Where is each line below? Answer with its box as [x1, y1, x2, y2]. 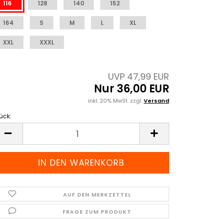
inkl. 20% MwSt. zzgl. [88, 97, 144, 105]
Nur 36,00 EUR [94, 81, 169, 96]
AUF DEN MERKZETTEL [63, 191, 131, 198]
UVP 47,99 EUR [108, 70, 169, 83]
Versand [144, 97, 169, 105]
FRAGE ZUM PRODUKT [62, 208, 131, 216]
